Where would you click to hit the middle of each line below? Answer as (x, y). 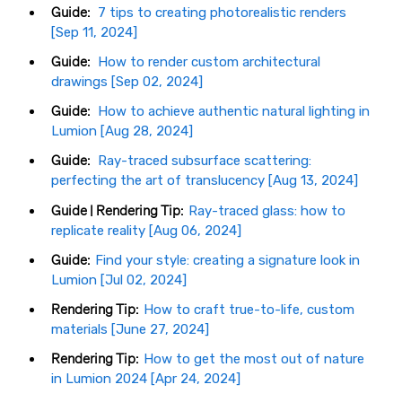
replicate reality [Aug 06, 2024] (146, 230)
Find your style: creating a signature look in (227, 260)
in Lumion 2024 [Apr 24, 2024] (146, 379)
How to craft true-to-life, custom (249, 310)
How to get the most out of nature (254, 359)
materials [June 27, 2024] (130, 330)
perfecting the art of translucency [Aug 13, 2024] (205, 181)
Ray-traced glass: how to (267, 210)
